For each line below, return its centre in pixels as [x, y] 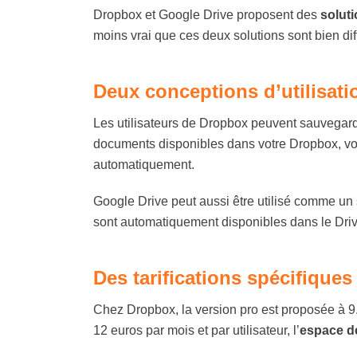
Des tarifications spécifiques [223, 278]
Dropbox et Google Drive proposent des [207, 15]
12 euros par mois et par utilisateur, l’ [196, 330]
